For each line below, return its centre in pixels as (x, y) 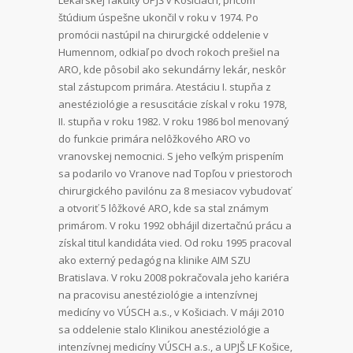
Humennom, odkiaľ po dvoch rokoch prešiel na (169, 52)
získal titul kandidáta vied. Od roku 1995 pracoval (175, 243)
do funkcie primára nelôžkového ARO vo (154, 139)
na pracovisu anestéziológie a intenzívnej (158, 295)
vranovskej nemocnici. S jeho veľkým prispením (171, 156)
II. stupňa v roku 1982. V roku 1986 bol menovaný (174, 122)
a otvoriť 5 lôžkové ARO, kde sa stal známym (163, 208)
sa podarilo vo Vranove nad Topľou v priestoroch (175, 174)
